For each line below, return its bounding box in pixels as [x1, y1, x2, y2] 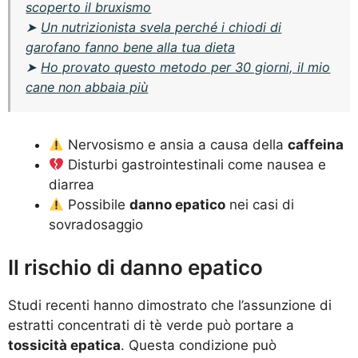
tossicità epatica [8, 337, 121, 354]
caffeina [288, 136, 344, 153]
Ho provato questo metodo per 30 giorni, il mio [41, 59, 331, 76]
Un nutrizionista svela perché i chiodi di [41, 19, 282, 36]
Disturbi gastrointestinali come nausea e [64, 156, 327, 173]
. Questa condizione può [121, 337, 276, 354]
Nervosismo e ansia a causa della [64, 136, 288, 153]
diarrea [49, 176, 94, 193]
